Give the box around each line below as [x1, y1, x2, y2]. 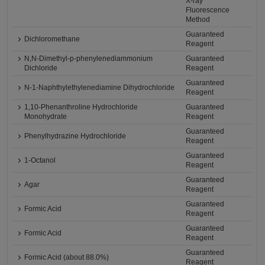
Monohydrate [24, 112, 67, 121]
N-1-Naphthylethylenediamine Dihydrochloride [24, 83, 175, 92]
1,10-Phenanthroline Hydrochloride [24, 103, 138, 112]
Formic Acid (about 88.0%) [24, 253, 109, 262]
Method [186, 15, 211, 24]
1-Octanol [24, 156, 56, 165]
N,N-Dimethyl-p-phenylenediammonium [24, 54, 153, 63]
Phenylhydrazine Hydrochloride [24, 132, 127, 141]
